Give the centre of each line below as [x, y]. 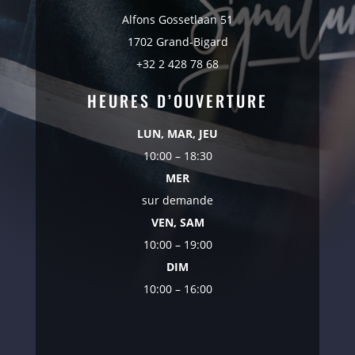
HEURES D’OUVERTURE [177, 101]
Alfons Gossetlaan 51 [177, 20]
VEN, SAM [177, 223]
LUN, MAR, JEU [177, 134]
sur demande [177, 200]
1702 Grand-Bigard [177, 42]
